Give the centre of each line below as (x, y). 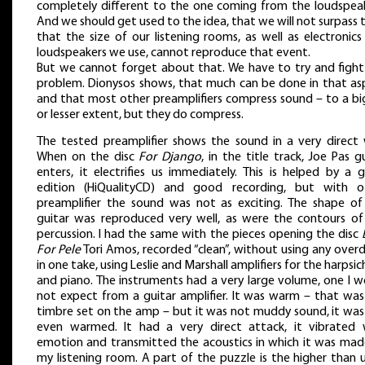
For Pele (59, 251)
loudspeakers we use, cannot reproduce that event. (174, 53)
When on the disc (88, 158)
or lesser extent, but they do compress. (140, 114)
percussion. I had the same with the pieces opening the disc (199, 235)
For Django (170, 158)
